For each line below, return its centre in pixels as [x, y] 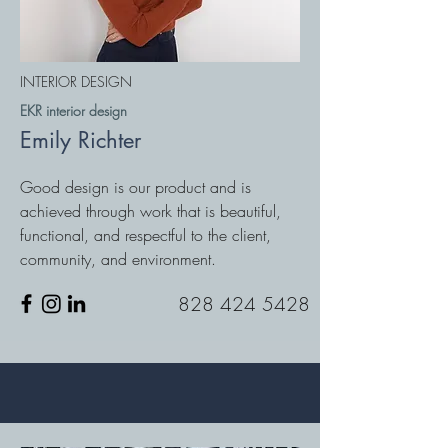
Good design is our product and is [135, 187]
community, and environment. [118, 259]
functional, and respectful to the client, [145, 235]
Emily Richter [84, 140]
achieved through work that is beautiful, [150, 211]
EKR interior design [73, 110]
